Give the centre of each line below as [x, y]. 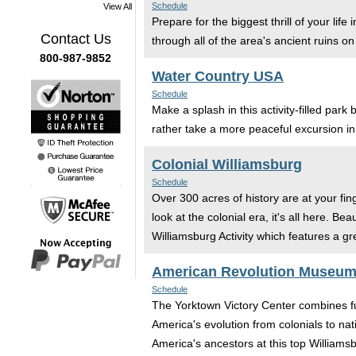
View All [118, 6]
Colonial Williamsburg [227, 164]
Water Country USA [218, 76]
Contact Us [75, 39]
